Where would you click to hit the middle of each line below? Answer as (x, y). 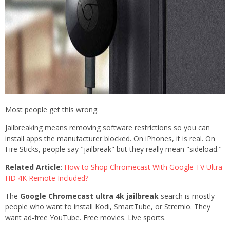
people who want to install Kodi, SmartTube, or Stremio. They (108, 207)
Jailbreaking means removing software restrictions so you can (108, 128)
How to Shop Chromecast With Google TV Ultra (143, 167)
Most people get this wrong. (52, 110)
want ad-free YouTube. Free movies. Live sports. (85, 218)
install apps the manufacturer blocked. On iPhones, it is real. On (110, 139)
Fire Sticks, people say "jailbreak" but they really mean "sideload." (113, 149)
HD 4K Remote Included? (47, 178)
